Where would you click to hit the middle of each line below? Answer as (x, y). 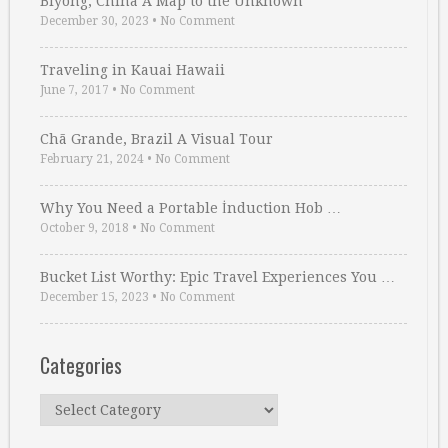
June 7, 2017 (74, 89)
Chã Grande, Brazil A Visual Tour (156, 138)
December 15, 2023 (94, 296)
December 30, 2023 (94, 20)
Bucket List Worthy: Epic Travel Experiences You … (217, 276)
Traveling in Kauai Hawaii (132, 69)
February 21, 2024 (92, 158)
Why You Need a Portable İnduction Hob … (190, 207)
